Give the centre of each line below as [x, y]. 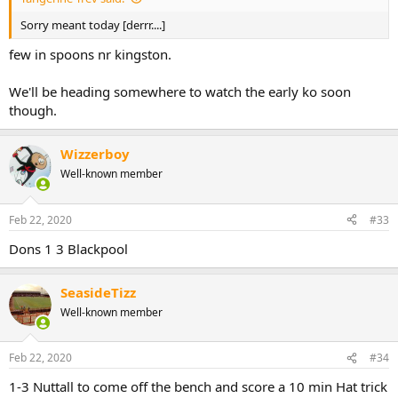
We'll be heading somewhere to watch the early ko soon [180, 92]
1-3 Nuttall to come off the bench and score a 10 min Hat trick [198, 387]
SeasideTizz [98, 292]
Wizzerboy [95, 154]
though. [33, 111]
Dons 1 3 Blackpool [68, 248]
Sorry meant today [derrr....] [93, 24]
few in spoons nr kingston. [90, 55]
